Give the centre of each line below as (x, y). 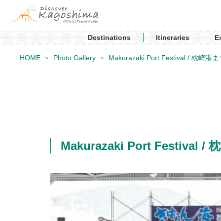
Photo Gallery (74, 58)
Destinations (109, 37)
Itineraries (173, 37)
